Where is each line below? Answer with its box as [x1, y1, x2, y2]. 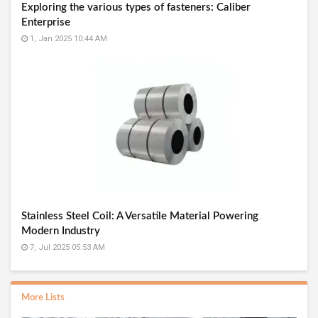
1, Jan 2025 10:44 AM [28, 33, 107, 43]
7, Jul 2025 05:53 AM [28, 242, 105, 252]
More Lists [21, 292, 65, 302]
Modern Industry [21, 225, 100, 236]
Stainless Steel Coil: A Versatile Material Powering [21, 210, 258, 221]
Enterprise [21, 16, 70, 28]
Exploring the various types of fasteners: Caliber [21, 1, 251, 13]
